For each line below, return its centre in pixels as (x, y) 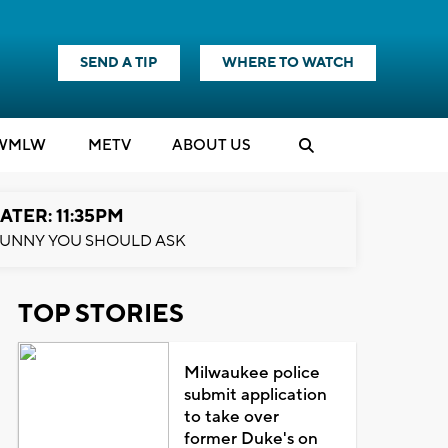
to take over (232, 417)
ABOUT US (211, 145)
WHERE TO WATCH (288, 63)
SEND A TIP (119, 63)
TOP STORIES (100, 314)
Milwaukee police (252, 373)
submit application (256, 395)
